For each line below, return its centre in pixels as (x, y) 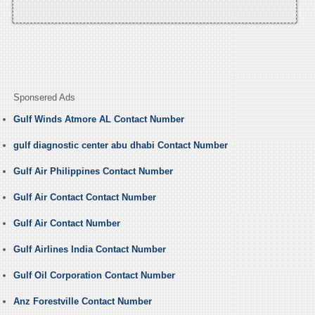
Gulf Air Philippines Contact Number (93, 172)
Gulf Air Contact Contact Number (84, 198)
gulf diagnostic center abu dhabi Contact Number (120, 146)
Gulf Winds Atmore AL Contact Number (98, 120)
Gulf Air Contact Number (66, 224)
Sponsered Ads (44, 98)
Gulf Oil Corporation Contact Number (94, 276)
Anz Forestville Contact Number (82, 302)
